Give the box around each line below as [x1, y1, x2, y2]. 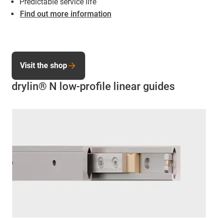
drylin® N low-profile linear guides [12, 80, 175, 92]
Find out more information [20, 9, 111, 18]
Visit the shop [20, 60, 67, 70]
